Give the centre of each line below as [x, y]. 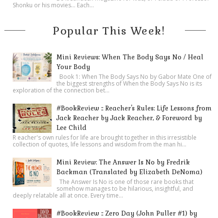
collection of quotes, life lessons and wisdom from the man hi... [100, 144]
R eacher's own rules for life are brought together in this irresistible [105, 137]
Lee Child [72, 127]
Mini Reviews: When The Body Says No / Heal [130, 57]
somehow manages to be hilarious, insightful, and [125, 188]
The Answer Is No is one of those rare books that [125, 182]
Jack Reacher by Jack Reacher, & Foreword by [129, 118]
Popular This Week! [109, 30]
